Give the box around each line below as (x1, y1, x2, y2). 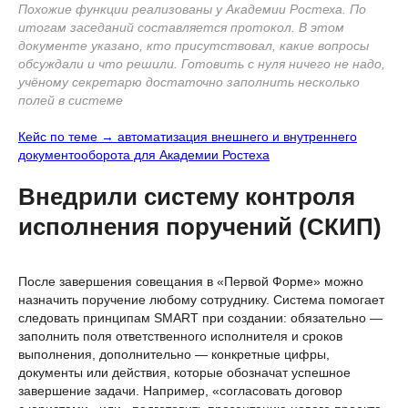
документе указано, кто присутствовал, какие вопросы (18, 37, 369, 53)
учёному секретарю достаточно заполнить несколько (18, 74, 360, 89)
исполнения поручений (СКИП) (18, 212, 382, 240)
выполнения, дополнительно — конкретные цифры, (18, 346, 330, 362)
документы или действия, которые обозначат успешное (18, 364, 351, 380)
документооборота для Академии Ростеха (18, 147, 270, 162)
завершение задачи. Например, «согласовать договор (18, 382, 342, 398)
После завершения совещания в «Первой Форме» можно (18, 273, 363, 289)
